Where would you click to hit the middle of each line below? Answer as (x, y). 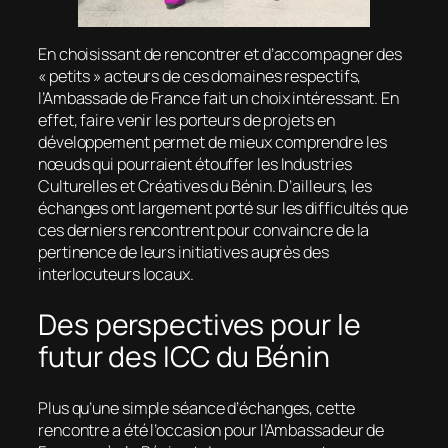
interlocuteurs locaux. (116, 274)
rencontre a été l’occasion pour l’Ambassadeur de (211, 429)
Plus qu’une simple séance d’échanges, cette (196, 407)
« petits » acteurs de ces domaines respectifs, (200, 76)
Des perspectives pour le (199, 325)
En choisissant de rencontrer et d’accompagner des (220, 54)
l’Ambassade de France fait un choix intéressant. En (218, 98)
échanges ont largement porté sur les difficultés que (223, 208)
